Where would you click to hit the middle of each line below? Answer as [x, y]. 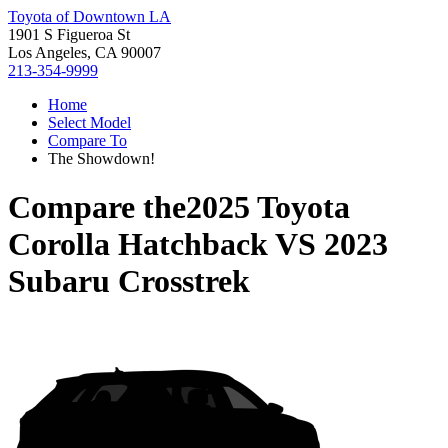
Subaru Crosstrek [129, 281]
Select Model [89, 122]
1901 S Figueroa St [69, 34]
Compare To [87, 140]
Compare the [97, 207]
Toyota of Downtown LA [89, 16]
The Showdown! [101, 158]
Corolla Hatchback [138, 244]
